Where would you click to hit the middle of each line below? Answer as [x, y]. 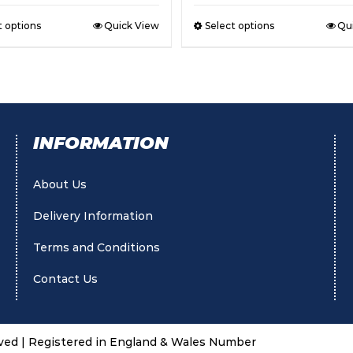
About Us [60, 184]
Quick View [132, 25]
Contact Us [66, 279]
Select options [239, 25]
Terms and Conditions [97, 247]
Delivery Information [93, 216]
